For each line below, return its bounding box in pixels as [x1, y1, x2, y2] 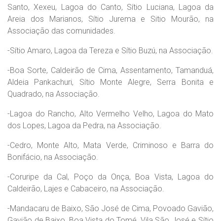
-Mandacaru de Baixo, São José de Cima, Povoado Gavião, [7, 204, 214, 213]
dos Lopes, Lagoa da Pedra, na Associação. [7, 121, 161, 130]
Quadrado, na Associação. [7, 89, 100, 99]
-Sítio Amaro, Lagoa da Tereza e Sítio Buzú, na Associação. [7, 46, 213, 55]
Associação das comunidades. [7, 26, 115, 36]
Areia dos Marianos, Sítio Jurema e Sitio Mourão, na [7, 14, 214, 24]
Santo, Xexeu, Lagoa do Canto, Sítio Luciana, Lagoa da [7, 2, 214, 12]
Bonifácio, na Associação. [7, 152, 98, 162]
